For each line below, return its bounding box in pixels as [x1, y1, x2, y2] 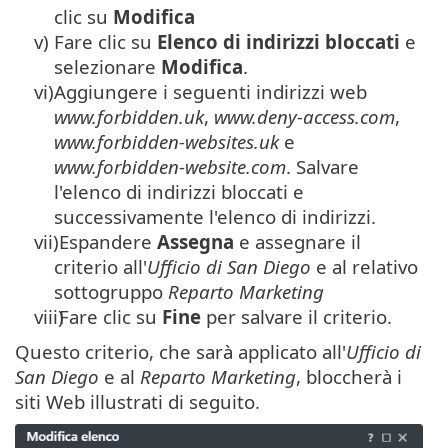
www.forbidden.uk [54, 104, 204, 130]
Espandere [54, 229, 157, 255]
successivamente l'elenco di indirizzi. [54, 204, 376, 230]
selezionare [54, 54, 161, 80]
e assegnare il [234, 229, 361, 255]
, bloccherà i [296, 364, 402, 390]
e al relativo [311, 254, 418, 280]
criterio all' [54, 254, 147, 280]
